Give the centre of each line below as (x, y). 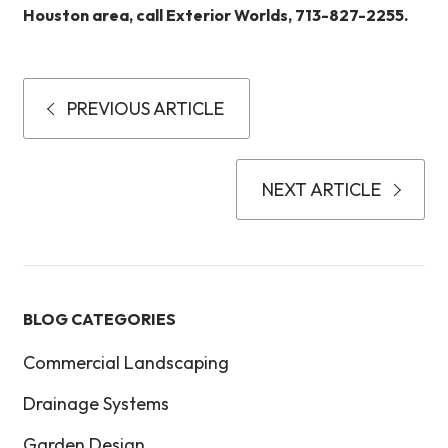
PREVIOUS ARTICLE (145, 109)
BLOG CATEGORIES (99, 319)
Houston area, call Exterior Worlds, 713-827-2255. (215, 15)
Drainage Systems (96, 404)
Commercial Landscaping (126, 363)
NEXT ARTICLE (321, 190)
